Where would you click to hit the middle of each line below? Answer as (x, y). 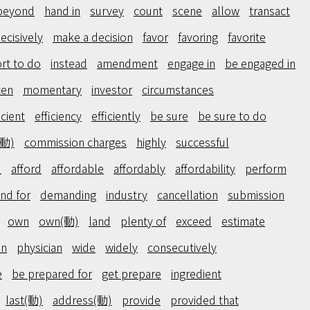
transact (270, 10)
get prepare (131, 273)
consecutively (182, 247)
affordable (77, 168)
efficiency (58, 116)
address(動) (82, 300)
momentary (52, 89)
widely (121, 247)
